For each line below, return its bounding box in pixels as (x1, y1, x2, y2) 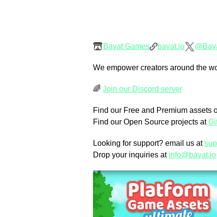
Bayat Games (103, 42, 150, 50)
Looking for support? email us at (93, 139, 204, 147)
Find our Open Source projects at (93, 118, 208, 126)
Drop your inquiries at (93, 151, 169, 159)
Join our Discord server (103, 85, 182, 93)
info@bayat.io (169, 151, 216, 159)
